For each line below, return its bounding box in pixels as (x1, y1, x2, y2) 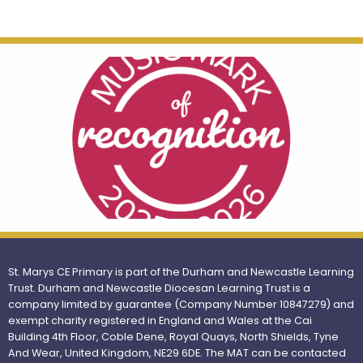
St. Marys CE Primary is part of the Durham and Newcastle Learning (8, 265, 354, 280)
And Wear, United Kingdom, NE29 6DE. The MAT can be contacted (8, 346, 346, 361)
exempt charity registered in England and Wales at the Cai (8, 314, 312, 328)
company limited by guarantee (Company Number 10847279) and (8, 297, 354, 312)
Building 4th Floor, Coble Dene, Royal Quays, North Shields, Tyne (8, 330, 339, 344)
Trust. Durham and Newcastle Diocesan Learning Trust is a (8, 281, 310, 296)
